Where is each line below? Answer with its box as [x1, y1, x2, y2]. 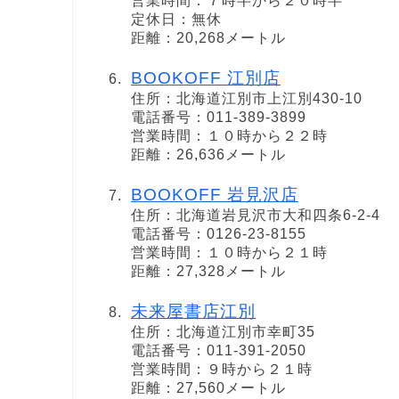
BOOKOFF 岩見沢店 [131, 185, 298, 205]
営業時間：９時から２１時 [131, 362, 313, 378]
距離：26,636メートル [131, 146, 286, 162]
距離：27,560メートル [131, 380, 286, 396]
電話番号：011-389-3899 [131, 109, 306, 125]
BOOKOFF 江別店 [131, 68, 281, 87]
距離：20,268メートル [131, 29, 286, 45]
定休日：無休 [131, 11, 222, 27]
